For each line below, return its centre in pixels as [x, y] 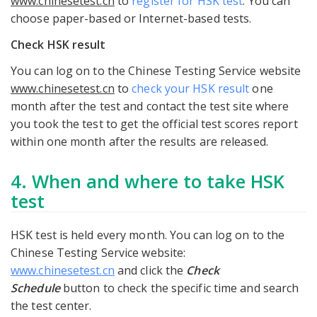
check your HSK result [191, 89]
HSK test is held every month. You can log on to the [148, 235]
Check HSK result [58, 45]
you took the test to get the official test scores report [154, 124]
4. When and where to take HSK [148, 182]
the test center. [51, 306]
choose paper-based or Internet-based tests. [131, 19]
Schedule [35, 288]
